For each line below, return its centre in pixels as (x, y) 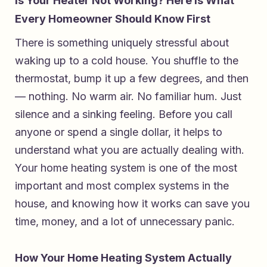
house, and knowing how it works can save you (132, 204)
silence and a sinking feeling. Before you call (124, 114)
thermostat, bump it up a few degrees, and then (132, 79)
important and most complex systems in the (122, 186)
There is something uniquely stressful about (122, 43)
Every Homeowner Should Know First (113, 19)
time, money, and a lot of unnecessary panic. (125, 222)
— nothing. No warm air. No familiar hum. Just (128, 97)
